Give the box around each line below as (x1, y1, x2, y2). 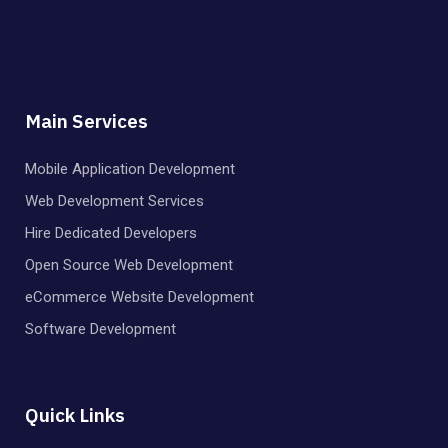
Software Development (25, 319, 176, 338)
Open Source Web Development (25, 255, 233, 274)
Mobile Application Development (25, 159, 235, 178)
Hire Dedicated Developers (25, 223, 197, 242)
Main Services (25, 108, 148, 133)
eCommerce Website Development (25, 287, 254, 306)
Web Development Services (25, 191, 204, 210)
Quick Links (25, 402, 125, 427)
